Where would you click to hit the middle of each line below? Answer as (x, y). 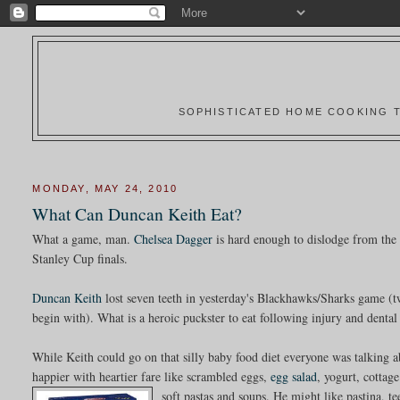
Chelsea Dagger (175, 238)
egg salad (294, 376)
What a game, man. (83, 238)
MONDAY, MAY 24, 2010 (105, 188)
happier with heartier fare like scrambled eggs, (152, 376)
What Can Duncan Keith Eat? (137, 213)
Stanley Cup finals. (80, 258)
